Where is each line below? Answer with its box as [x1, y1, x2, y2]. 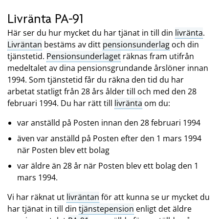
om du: [142, 98, 170, 109]
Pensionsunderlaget [46, 51, 121, 62]
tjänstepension [79, 203, 134, 215]
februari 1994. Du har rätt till [7, 98, 114, 109]
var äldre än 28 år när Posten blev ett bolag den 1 [17, 160, 198, 172]
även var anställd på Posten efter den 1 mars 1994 [17, 133, 201, 144]
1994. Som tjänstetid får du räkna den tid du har [7, 74, 184, 86]
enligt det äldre [134, 203, 192, 215]
